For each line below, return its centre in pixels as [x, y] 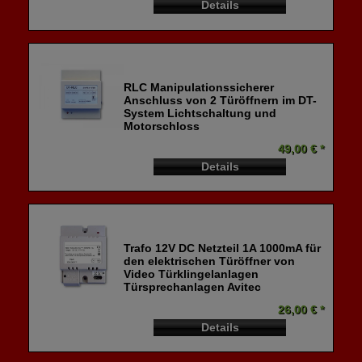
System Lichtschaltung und [200, 113]
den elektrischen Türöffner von [210, 261]
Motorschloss [162, 126]
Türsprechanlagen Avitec [193, 287]
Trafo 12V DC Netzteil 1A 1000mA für [223, 248]
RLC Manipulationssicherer [199, 87]
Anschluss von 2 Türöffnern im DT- [221, 100]
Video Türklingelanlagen [192, 274]
